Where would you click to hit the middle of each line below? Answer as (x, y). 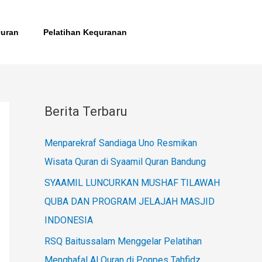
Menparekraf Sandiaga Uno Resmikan (121, 143)
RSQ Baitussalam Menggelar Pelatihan (123, 241)
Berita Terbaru (86, 111)
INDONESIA (69, 220)
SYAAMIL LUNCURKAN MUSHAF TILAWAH (132, 183)
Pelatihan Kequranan (85, 32)
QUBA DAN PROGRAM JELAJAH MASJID (130, 201)
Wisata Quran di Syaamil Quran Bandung (125, 162)
